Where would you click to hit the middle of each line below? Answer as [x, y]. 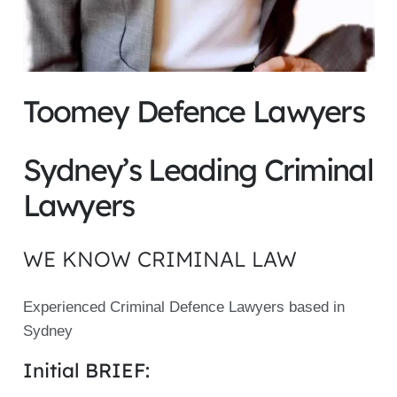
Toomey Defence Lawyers [194, 112]
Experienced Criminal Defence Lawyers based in [183, 307]
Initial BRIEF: [86, 370]
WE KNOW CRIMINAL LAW [160, 259]
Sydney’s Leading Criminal [198, 169]
